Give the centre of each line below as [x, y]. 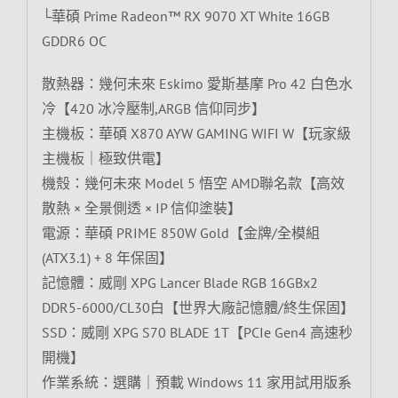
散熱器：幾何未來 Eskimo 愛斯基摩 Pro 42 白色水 [197, 83]
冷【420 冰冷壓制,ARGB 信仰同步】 [153, 108]
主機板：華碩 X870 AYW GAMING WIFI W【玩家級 [196, 133]
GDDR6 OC [74, 40]
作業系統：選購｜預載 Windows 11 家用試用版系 [196, 382]
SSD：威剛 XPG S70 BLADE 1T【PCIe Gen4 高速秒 [197, 332]
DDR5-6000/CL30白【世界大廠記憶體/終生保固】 [198, 307]
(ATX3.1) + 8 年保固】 [107, 257]
